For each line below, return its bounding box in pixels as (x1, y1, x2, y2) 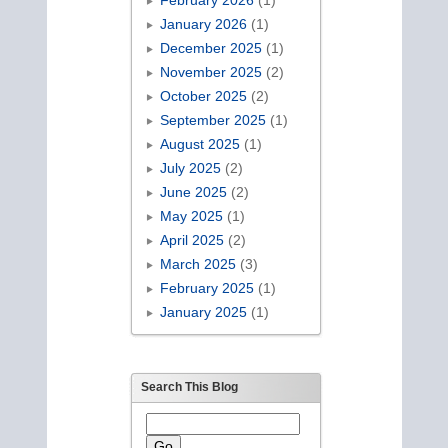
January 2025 (159, 303, 247, 320)
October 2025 (159, 87, 247, 104)
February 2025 (159, 279, 254, 296)
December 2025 (159, 39, 262, 56)
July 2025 (159, 159, 221, 176)
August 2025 (159, 135, 240, 152)
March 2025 (159, 255, 236, 272)
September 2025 (159, 111, 266, 128)
